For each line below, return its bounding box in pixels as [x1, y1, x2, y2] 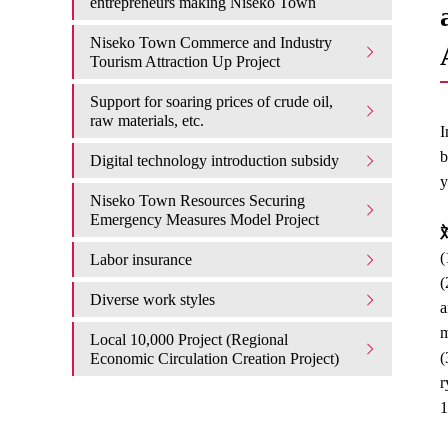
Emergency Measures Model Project [90, 211, 319, 228]
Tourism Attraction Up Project [90, 53, 280, 70]
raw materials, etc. [90, 112, 204, 129]
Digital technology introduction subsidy [90, 152, 339, 169]
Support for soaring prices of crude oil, [90, 93, 333, 110]
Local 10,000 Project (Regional [90, 331, 288, 348]
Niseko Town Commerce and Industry [90, 34, 332, 51]
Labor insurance [90, 251, 192, 268]
